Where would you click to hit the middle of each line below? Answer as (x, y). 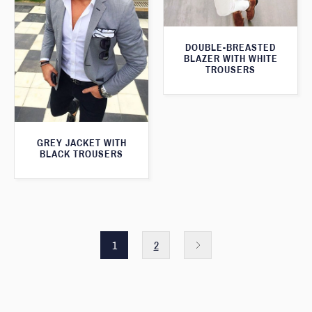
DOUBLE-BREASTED (231, 48)
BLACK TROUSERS (81, 155)
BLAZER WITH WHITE (231, 59)
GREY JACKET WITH (81, 143)
